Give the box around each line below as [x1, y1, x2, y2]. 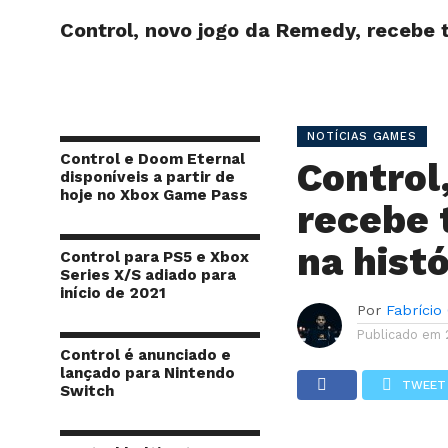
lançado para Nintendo [60, 364, 235, 382]
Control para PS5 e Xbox [60, 248, 249, 266]
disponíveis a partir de [60, 168, 235, 186]
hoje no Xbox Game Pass [60, 186, 248, 204]
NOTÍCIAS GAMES [307, 130, 417, 143]
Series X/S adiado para [60, 266, 236, 284]
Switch [60, 382, 114, 400]
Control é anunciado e [60, 346, 231, 364]
